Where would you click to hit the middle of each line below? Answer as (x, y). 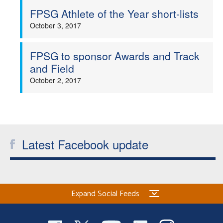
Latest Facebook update (85, 144)
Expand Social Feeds (105, 194)
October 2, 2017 (56, 80)
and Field (52, 68)
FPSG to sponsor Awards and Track (115, 56)
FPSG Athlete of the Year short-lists (114, 13)
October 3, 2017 (56, 25)
